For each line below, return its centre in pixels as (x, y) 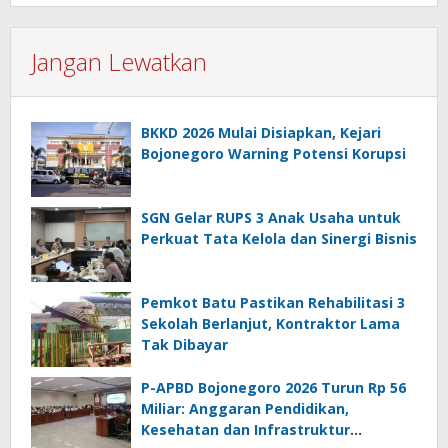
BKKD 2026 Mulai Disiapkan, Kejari (261, 132)
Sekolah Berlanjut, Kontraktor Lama (270, 323)
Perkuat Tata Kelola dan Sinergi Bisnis (279, 238)
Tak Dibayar (184, 344)
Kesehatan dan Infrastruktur (245, 429)
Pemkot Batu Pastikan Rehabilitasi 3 (273, 302)
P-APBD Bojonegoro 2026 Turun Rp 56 (273, 387)
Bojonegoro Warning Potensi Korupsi (273, 153)
